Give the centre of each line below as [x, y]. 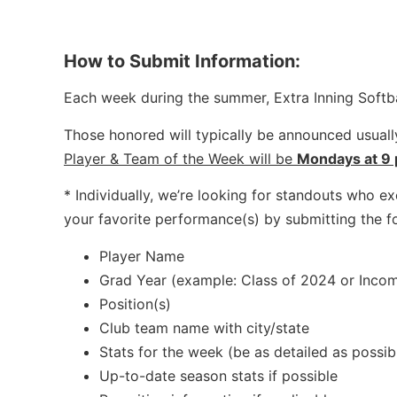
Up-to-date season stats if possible [218, 375]
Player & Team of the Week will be [180, 158]
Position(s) [135, 304]
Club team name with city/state [204, 327]
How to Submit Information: [182, 62]
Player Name [142, 256]
